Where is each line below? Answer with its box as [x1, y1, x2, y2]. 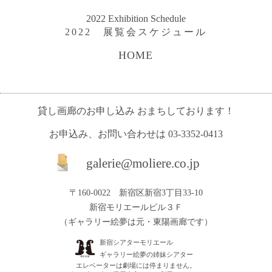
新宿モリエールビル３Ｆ [89, 203, 183, 212]
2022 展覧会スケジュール [64, 27, 207, 38]
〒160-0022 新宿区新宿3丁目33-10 [69, 188, 203, 198]
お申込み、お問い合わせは [49, 129, 168, 140]
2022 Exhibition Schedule [86, 13, 186, 24]
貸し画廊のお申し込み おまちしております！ [38, 106, 234, 117]
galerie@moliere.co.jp [86, 156, 200, 171]
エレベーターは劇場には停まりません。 [76, 262, 196, 270]
